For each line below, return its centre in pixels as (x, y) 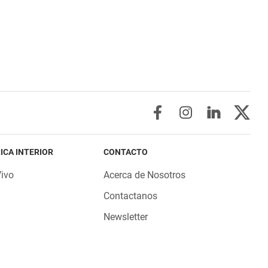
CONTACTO (126, 152)
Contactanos (131, 196)
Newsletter (126, 217)
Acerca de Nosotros (145, 175)
